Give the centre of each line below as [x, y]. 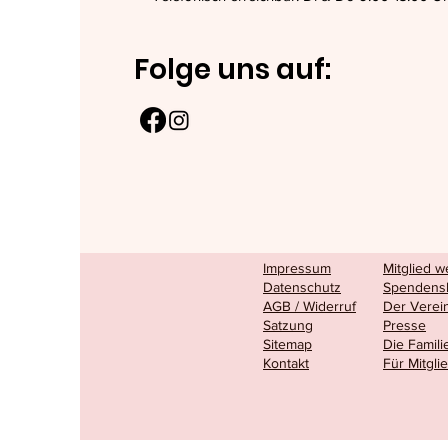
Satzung [288, 325]
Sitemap [287, 344]
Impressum [297, 268]
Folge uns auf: [232, 69]
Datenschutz [302, 287]
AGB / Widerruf [309, 306]
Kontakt [286, 363]
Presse [404, 325]
